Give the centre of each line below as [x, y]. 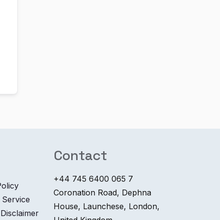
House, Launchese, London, [107, 206]
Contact [81, 155]
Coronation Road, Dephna [103, 192]
